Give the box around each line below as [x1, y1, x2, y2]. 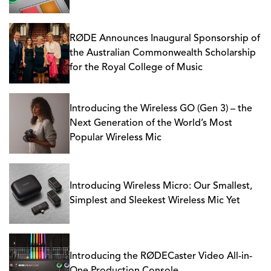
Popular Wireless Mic [70, 133, 162, 143]
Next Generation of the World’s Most [70, 119, 232, 128]
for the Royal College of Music [70, 63, 203, 73]
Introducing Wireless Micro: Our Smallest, [70, 181, 252, 191]
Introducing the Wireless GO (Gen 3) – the [70, 104, 252, 114]
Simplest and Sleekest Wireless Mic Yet [70, 196, 240, 206]
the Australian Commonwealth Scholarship [70, 48, 256, 58]
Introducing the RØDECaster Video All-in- [70, 252, 252, 261]
